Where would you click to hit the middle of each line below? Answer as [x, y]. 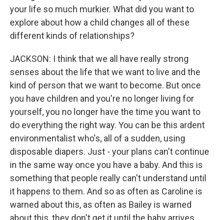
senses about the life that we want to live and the [105, 72]
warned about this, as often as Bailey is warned [101, 205]
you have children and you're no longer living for [102, 98]
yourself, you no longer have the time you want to [105, 112]
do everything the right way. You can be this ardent [107, 125]
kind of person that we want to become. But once [105, 85]
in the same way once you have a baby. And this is [106, 165]
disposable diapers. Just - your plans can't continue [110, 151]
